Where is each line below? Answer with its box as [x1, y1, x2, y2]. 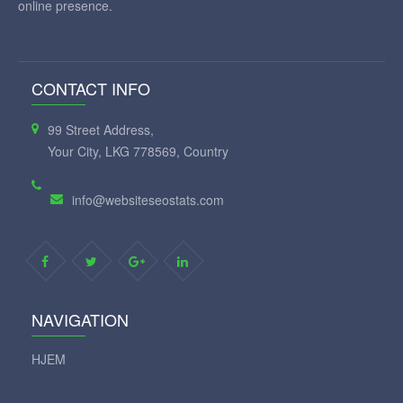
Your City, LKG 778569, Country [48, 141, 228, 160]
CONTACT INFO [31, 76, 150, 100]
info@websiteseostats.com [72, 190, 224, 209]
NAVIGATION [31, 307, 129, 331]
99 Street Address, [48, 120, 154, 139]
